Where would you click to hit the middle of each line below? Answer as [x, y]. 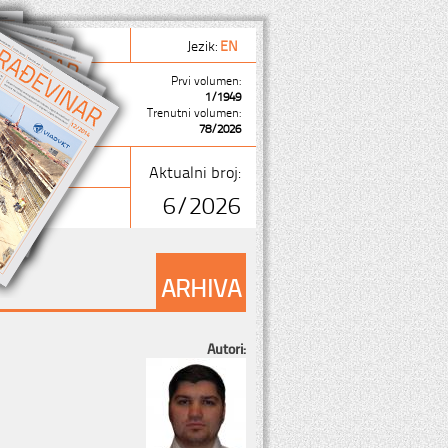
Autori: [226, 347]
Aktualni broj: [195, 171]
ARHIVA [201, 286]
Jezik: [203, 44]
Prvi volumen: [206, 80]
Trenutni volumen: [194, 112]
